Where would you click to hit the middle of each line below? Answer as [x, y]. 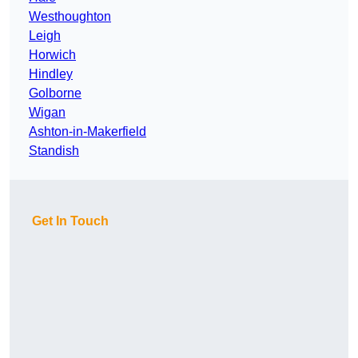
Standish [54, 151]
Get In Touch [70, 221]
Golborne [55, 93]
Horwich [52, 55]
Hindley [51, 74]
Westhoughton [70, 17]
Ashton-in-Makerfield [88, 132]
